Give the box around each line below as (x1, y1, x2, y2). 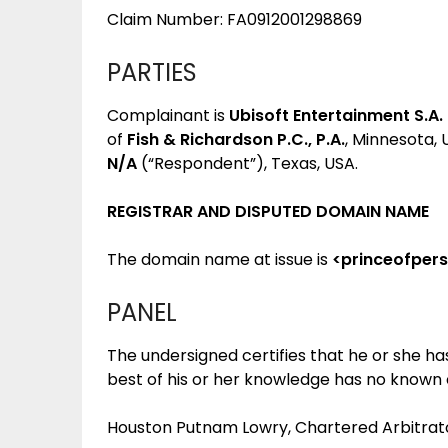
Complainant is (107, 104, 229, 127)
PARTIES (107, 56, 197, 89)
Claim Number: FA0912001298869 (107, 8, 362, 31)
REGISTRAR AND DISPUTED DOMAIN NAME (107, 200, 429, 223)
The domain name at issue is (107, 248, 332, 271)
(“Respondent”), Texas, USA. (141, 152, 358, 175)
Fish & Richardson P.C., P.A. (127, 128, 345, 151)
